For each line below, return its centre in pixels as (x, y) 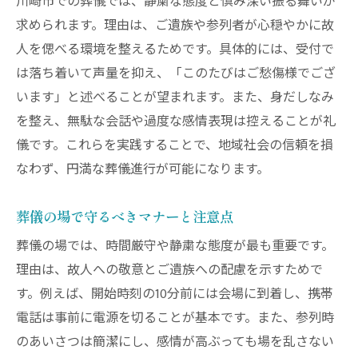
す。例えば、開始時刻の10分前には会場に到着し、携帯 (175, 294)
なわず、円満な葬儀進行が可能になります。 (143, 169)
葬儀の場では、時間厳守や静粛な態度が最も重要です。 (175, 246)
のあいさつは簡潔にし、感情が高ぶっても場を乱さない (175, 342)
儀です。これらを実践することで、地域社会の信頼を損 (175, 145)
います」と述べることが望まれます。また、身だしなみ (175, 97)
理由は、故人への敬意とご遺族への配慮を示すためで (169, 270)
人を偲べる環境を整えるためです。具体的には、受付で (175, 50)
